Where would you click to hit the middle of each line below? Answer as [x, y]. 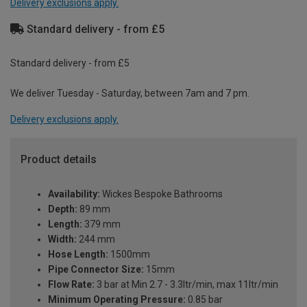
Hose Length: [78, 255]
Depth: [63, 209]
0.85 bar [204, 300]
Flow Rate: [71, 285]
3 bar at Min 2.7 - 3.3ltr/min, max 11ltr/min [186, 285]
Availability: [74, 194]
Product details [59, 160]
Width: [62, 240]
